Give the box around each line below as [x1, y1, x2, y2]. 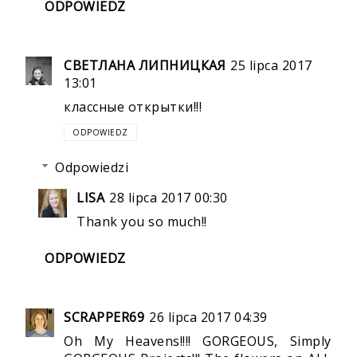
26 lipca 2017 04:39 [149, 308, 268, 327]
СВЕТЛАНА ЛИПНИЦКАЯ [64, 57, 226, 75]
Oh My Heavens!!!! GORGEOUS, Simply [64, 332, 331, 351]
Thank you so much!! [76, 213, 207, 231]
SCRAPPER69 [64, 308, 145, 327]
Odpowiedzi [55, 159, 128, 177]
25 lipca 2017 [230, 57, 312, 75]
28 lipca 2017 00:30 [109, 189, 228, 207]
